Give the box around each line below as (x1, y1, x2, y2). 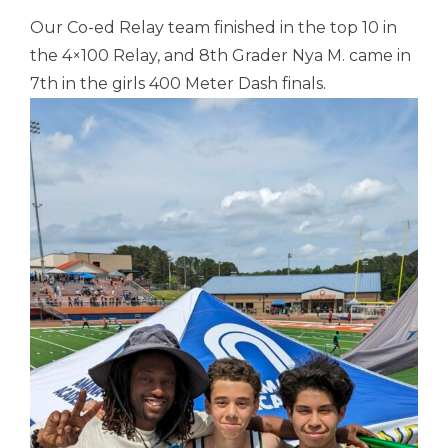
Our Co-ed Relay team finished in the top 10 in (30, 17, 397, 37)
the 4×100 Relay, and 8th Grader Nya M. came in (30, 45, 411, 65)
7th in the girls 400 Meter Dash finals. (30, 73, 330, 93)
